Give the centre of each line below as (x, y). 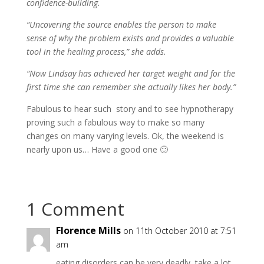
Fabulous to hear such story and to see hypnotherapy (130, 109)
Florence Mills (88, 231)
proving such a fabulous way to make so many (115, 123)
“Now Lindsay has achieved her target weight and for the (131, 74)
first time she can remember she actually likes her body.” (131, 87)
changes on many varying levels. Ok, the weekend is (125, 136)
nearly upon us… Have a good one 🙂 (97, 150)
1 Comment (75, 209)
